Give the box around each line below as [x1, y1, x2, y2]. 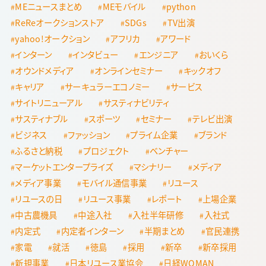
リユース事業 [83, 192, 131, 205]
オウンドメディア [15, 64, 74, 77]
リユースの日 [15, 192, 63, 205]
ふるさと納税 [15, 144, 63, 157]
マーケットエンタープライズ [15, 160, 113, 173]
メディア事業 [15, 176, 62, 189]
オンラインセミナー [94, 64, 163, 77]
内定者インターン [61, 224, 124, 237]
